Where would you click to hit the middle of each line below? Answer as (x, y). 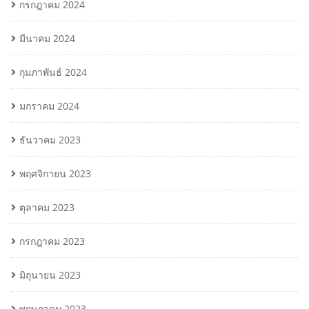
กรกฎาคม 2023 (52, 241)
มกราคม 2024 (49, 106)
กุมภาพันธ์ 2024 (53, 72)
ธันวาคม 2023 (50, 139)
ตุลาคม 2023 (47, 207)
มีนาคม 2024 (47, 38)
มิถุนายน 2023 (50, 275)
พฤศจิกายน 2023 (55, 173)
